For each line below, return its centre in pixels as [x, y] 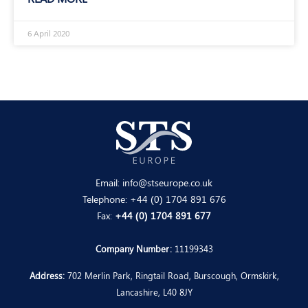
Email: [109, 183]
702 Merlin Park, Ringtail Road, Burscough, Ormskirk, [172, 276]
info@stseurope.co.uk [167, 183]
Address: [47, 276]
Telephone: [106, 199]
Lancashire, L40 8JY [154, 292]
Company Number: [133, 249]
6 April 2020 [48, 33]
